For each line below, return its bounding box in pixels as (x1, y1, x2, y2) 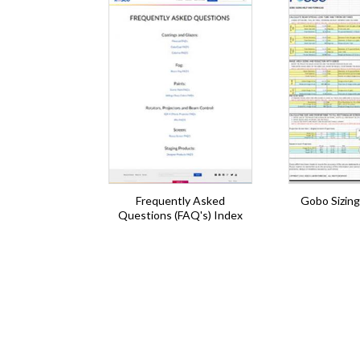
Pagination (32, 279, 100, 297)
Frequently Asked (136, 194, 226, 207)
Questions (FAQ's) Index (118, 208, 243, 222)
